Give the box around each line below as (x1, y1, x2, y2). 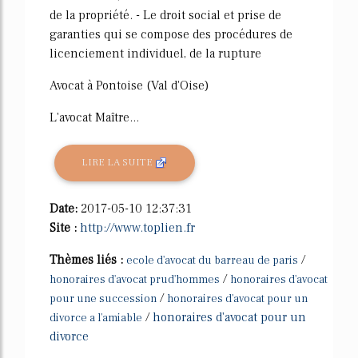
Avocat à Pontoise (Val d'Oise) (50, 77, 209, 93)
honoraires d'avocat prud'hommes (50, 272, 220, 287)
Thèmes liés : (50, 251, 126, 268)
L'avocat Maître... (50, 109, 139, 125)
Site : (50, 219, 80, 236)
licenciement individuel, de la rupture (50, 45, 261, 62)
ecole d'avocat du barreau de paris (126, 253, 298, 268)
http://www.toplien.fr (80, 219, 195, 236)
